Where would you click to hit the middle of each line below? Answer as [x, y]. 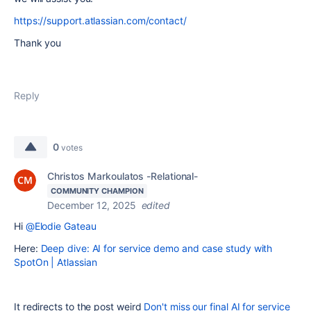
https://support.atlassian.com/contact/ [100, 20]
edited [156, 205]
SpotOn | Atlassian [56, 262]
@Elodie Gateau [61, 226]
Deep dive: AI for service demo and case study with [157, 248]
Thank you [38, 43]
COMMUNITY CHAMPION [97, 191]
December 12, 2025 [92, 205]
